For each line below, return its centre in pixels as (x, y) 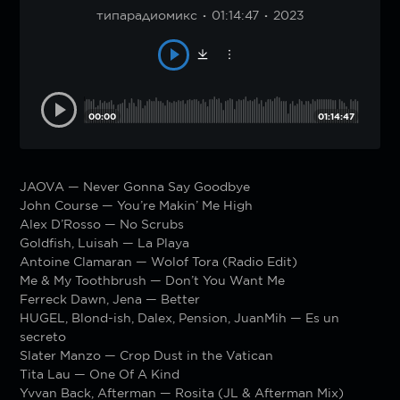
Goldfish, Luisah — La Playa (105, 242)
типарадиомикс (146, 15)
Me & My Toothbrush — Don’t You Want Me (153, 280)
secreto (43, 336)
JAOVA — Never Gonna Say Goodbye (135, 186)
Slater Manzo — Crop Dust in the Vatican (147, 355)
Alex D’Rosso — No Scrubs (102, 224)
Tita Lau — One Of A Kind (100, 374)
